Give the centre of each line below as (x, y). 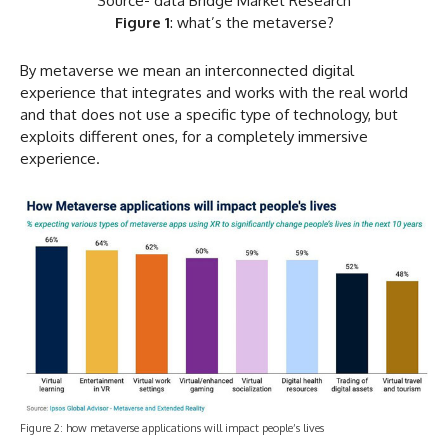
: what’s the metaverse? (251, 23)
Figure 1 (142, 23)
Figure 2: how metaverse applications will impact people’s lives (172, 427)
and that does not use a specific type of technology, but (209, 115)
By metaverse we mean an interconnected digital (187, 71)
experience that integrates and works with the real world (214, 93)
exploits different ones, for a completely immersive (194, 137)
